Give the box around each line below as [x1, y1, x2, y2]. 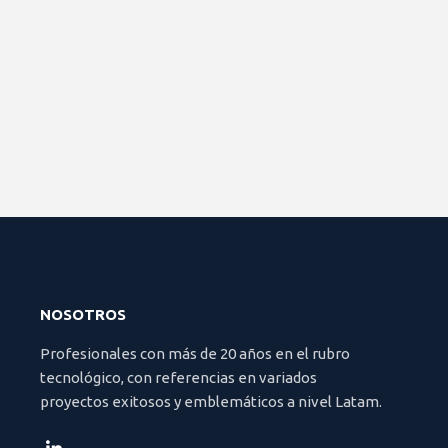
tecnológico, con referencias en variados [40, 369, 317, 386]
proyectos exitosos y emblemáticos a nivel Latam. [40, 393, 382, 410]
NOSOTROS [40, 306, 126, 323]
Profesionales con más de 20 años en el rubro [40, 345, 350, 362]
